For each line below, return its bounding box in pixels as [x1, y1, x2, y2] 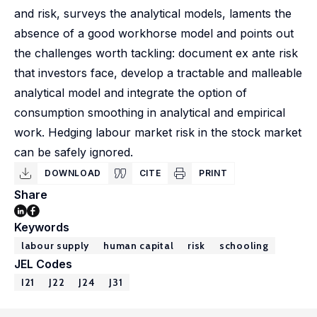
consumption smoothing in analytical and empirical [14, 105, 285, 120]
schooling [219, 239, 269, 252]
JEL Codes [14, 257, 72, 271]
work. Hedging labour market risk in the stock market [14, 125, 301, 139]
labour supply [21, 239, 90, 252]
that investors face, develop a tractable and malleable [14, 66, 302, 80]
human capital [103, 239, 174, 252]
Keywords [14, 220, 69, 234]
